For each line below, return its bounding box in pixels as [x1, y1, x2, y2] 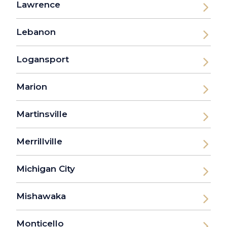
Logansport [16, 54, 69, 65]
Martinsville [16, 109, 67, 120]
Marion [16, 82, 47, 92]
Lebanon [16, 27, 56, 37]
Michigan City [16, 164, 75, 174]
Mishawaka [16, 191, 66, 202]
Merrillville [16, 136, 62, 147]
